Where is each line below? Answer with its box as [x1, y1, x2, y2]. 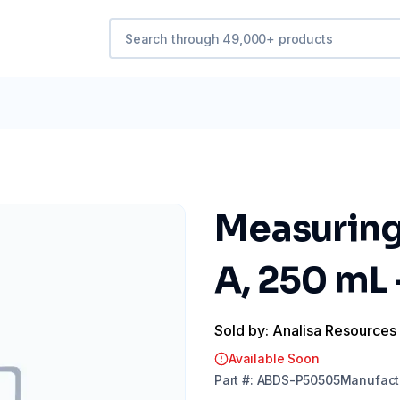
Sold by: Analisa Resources [214, 321, 396, 339]
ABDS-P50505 [256, 372, 340, 387]
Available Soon [229, 351, 320, 366]
